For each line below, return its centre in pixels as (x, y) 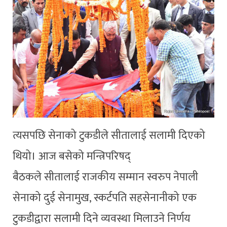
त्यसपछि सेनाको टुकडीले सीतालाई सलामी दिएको (109, 135)
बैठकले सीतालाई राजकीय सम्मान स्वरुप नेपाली (105, 177)
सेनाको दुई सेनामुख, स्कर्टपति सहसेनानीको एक (105, 198)
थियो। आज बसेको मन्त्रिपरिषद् (72, 156)
